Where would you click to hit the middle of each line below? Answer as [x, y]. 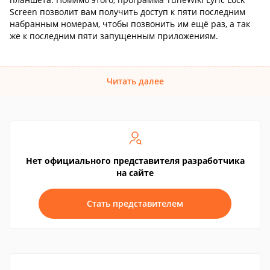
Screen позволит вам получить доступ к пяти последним [127, 12]
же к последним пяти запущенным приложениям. [114, 36]
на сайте [135, 173]
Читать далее [135, 81]
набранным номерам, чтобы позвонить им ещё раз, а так [130, 24]
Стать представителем [135, 203]
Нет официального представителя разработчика [135, 161]
